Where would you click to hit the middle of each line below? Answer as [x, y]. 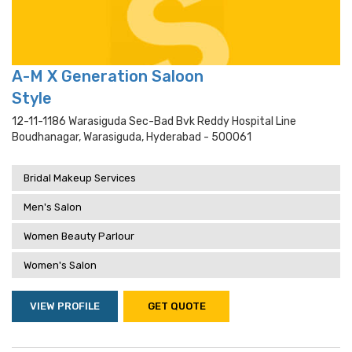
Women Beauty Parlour [79, 236]
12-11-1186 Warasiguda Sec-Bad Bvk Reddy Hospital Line [154, 121]
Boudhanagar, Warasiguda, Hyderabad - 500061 [132, 137]
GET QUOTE [176, 306]
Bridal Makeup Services [80, 178]
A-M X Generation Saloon [108, 76]
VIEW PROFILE [65, 306]
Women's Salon [60, 265]
